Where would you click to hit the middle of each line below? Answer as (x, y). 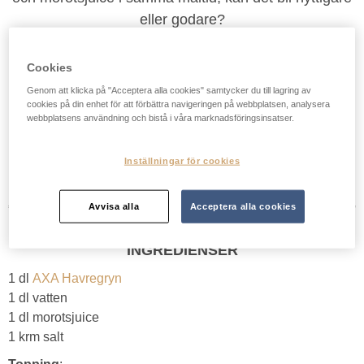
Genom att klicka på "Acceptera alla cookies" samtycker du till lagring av (169, 90)
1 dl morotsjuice (54, 317)
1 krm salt (36, 336)
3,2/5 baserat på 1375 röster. (182, 110)
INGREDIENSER (182, 250)
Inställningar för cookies (182, 160)
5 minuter (158, 138)
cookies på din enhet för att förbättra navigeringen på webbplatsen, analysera (179, 104)
